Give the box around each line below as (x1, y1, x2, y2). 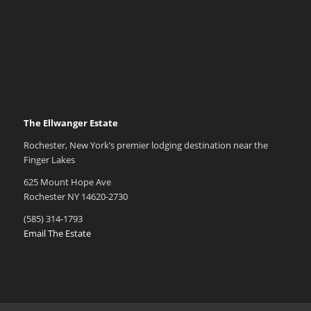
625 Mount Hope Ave (23, 176, 111, 189)
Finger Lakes (23, 153, 75, 167)
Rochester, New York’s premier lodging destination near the (23, 139, 268, 152)
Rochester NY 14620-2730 (23, 190, 128, 203)
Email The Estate (23, 227, 91, 240)
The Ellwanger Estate (23, 117, 118, 130)
